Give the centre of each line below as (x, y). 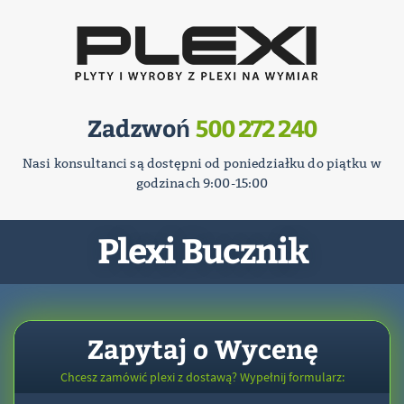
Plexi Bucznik (202, 249)
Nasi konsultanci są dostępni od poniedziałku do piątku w (202, 163)
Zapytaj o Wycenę (202, 348)
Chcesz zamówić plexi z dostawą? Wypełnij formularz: (202, 377)
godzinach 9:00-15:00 (202, 183)
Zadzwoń (142, 128)
